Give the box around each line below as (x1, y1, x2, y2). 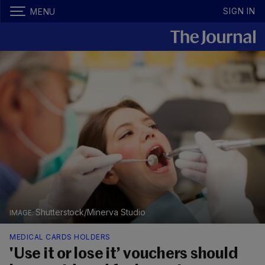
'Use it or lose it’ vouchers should (9, 247, 238, 263)
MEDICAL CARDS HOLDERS (9, 232, 111, 242)
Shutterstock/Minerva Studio (35, 207, 146, 218)
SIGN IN (223, 6, 256, 16)
